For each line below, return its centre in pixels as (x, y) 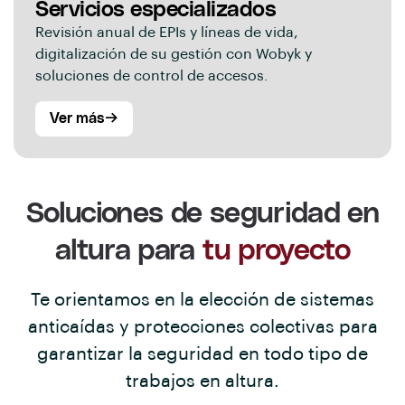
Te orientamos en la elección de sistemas (202, 300)
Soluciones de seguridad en (202, 212)
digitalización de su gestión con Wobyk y (174, 55)
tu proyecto (277, 250)
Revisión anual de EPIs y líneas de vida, (167, 33)
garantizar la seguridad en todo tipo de (202, 354)
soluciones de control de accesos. (152, 76)
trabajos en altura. (202, 381)
